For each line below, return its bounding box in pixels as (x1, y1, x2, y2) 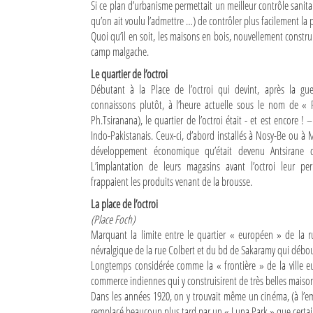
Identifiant (3, 284, 36, 298)
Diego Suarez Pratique (28, 52, 112, 68)
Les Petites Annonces (20, 142, 115, 154)
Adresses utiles (20, 85, 87, 97)
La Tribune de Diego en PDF (20, 170, 150, 183)
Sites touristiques (20, 18, 97, 31)
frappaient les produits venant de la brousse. (91, 174, 252, 189)
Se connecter (28, 261, 78, 277)
